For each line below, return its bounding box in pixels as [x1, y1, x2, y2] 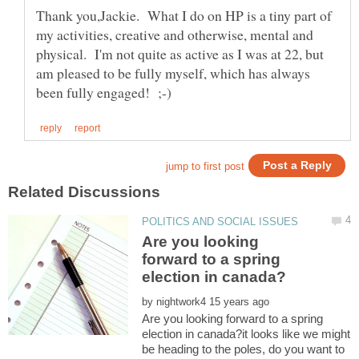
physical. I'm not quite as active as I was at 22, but [36, 44, 324, 64]
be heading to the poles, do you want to [142, 342, 345, 357]
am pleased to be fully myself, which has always [36, 63, 310, 83]
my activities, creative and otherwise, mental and [36, 25, 313, 45]
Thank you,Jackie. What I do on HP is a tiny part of [36, 6, 332, 26]
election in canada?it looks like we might [142, 327, 351, 341]
